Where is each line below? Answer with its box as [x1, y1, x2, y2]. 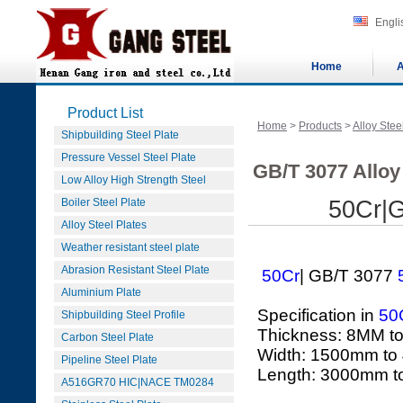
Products [299, 120, 342, 132]
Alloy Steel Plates [61, 219, 147, 231]
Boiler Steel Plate [61, 196, 146, 209]
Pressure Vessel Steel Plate [61, 151, 196, 164]
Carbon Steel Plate [61, 331, 154, 344]
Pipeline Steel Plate [61, 354, 157, 366]
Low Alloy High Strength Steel [61, 174, 206, 186]
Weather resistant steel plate [61, 241, 200, 254]
